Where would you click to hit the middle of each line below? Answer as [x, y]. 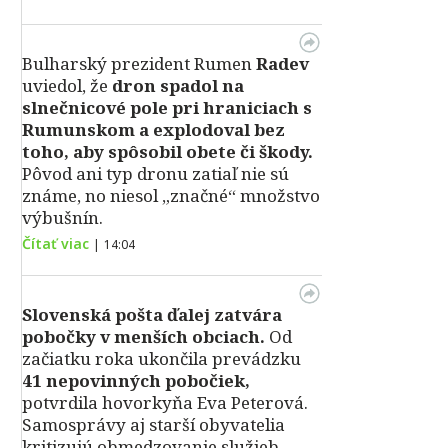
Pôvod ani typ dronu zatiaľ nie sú [155, 173]
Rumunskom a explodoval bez [153, 129]
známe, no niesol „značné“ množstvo [171, 195]
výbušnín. [62, 217]
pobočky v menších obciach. [143, 336]
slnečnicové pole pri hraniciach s [167, 107]
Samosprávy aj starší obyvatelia [153, 424]
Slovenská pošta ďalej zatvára [152, 314]
